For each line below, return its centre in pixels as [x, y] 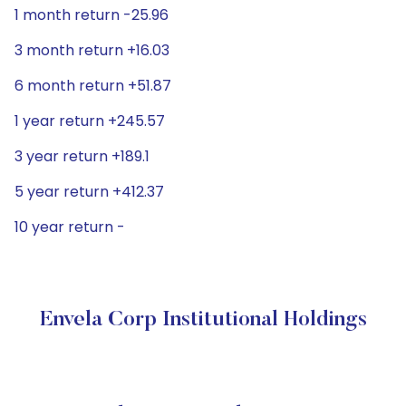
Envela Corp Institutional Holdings [203, 320]
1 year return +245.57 [90, 121]
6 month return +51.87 [93, 86]
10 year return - [70, 227]
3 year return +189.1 [82, 156]
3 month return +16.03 [92, 50]
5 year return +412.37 [89, 192]
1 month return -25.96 [92, 15]
